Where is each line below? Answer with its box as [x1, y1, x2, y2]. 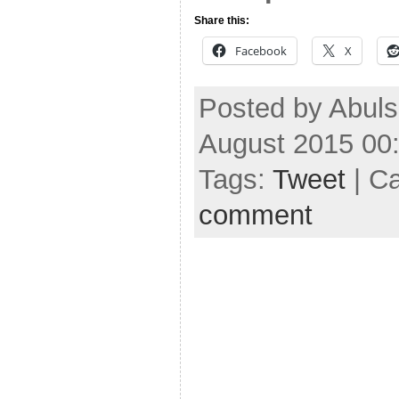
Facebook [235, 42, 287, 59]
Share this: [194, 13, 249, 27]
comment [199, 199, 313, 231]
